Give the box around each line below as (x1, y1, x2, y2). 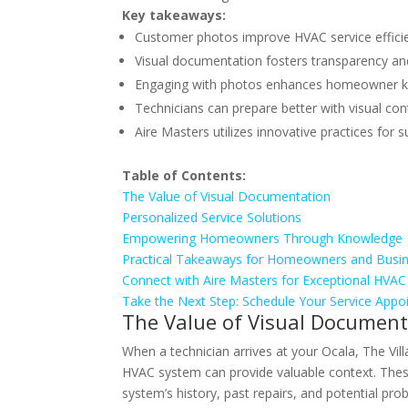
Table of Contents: (122, 167, 247, 184)
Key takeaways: (122, 6, 227, 24)
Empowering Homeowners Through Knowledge (122, 229, 403, 247)
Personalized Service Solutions (122, 209, 302, 226)
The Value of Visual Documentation (122, 188, 331, 205)
